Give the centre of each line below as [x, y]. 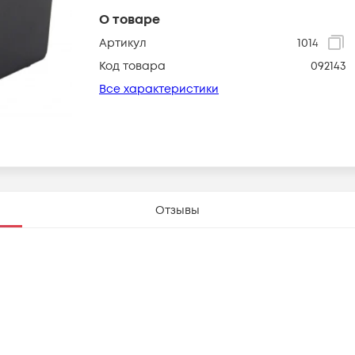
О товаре [130, 19]
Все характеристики [159, 89]
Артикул [123, 43]
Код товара [132, 66]
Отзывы [177, 210]
